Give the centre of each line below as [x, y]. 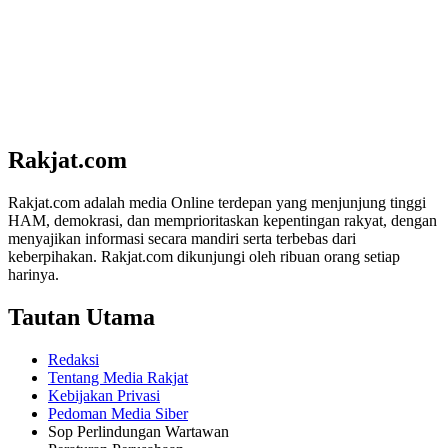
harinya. [33, 274]
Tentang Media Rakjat [118, 377]
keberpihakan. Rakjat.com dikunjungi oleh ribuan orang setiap [204, 256]
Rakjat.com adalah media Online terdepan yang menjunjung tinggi [217, 202]
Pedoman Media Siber [118, 413]
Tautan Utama [81, 316]
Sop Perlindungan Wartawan [138, 431]
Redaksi [73, 359]
